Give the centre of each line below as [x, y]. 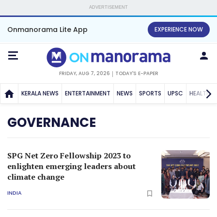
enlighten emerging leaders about [71, 166]
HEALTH [200, 93]
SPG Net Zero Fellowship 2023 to [69, 155]
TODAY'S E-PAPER [137, 73]
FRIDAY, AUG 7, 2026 [84, 73]
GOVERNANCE [52, 122]
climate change [36, 177]
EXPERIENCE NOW [179, 29]
